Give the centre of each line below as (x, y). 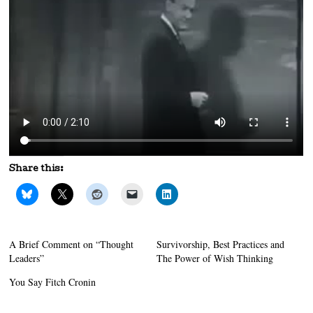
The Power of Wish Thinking (214, 259)
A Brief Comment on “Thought (72, 245)
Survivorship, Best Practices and (220, 245)
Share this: (37, 170)
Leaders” (27, 259)
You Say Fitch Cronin (53, 282)
